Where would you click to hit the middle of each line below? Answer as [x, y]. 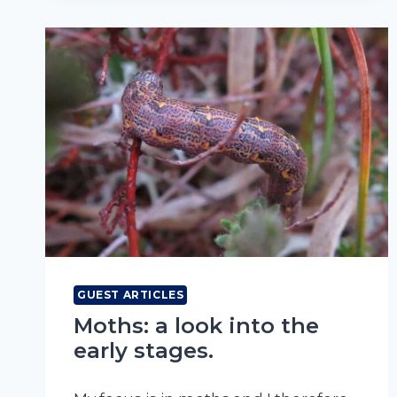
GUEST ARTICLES [131, 294]
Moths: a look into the [196, 325]
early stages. [144, 350]
